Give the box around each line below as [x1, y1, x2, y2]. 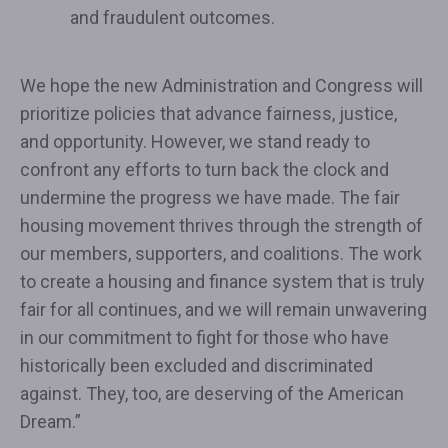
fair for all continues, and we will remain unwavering [20, 299, 427, 320]
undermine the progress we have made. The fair [20, 187, 400, 208]
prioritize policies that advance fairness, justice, [20, 103, 397, 124]
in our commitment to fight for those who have [20, 327, 389, 348]
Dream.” [20, 411, 81, 432]
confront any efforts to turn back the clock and [20, 159, 389, 180]
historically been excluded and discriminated [20, 355, 373, 376]
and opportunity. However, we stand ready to [20, 131, 370, 152]
